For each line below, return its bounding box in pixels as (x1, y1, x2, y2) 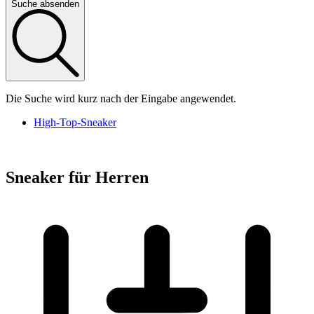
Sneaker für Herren (6, 168, 149, 186)
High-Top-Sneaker (34, 116, 116, 128)
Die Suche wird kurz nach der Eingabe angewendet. (6, 92, 236, 104)
